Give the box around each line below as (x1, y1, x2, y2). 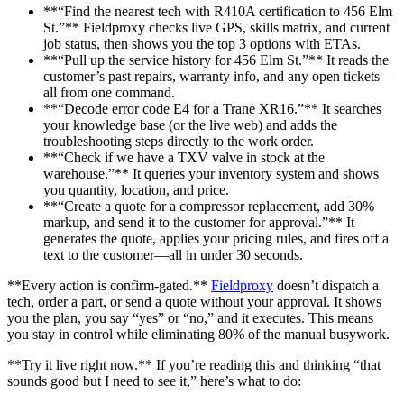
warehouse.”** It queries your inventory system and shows (43, 166, 379, 182)
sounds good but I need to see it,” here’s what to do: (7, 373, 301, 390)
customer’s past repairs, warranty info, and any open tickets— (43, 69, 394, 85)
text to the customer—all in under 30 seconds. (43, 247, 303, 263)
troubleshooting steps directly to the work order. (43, 133, 314, 150)
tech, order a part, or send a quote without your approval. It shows (7, 294, 381, 310)
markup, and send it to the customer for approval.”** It (43, 215, 354, 231)
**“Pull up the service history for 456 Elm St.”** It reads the (43, 52, 389, 69)
